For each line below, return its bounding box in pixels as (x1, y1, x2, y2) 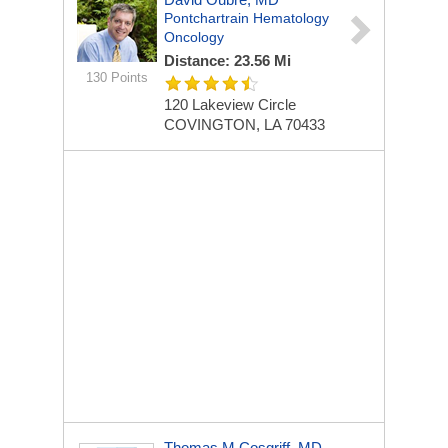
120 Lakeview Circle (164, 96, 296, 113)
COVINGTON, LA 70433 (164, 116, 325, 133)
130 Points (85, 70, 148, 85)
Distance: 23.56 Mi (164, 52, 291, 69)
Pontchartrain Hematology (164, 10, 329, 26)
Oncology (164, 29, 224, 45)
